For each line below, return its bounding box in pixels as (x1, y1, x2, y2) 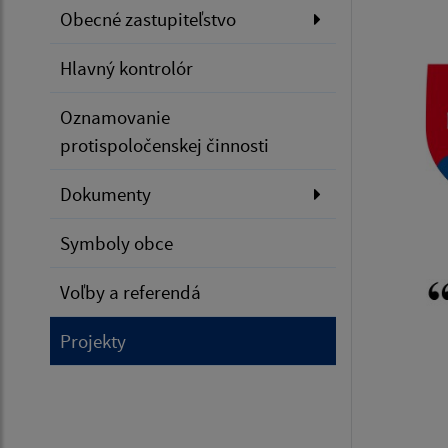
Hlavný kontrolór (60, 56, 193, 80)
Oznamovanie (60, 105, 170, 129)
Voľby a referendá (60, 280, 201, 304)
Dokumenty (60, 182, 151, 206)
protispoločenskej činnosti (60, 133, 269, 157)
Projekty (60, 329, 126, 353)
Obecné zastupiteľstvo (60, 7, 236, 31)
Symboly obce (60, 231, 173, 255)
